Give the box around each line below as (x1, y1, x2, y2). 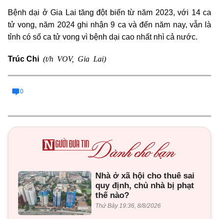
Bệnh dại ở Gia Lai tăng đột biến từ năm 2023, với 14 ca (8, 8, 211, 17)
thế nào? (95, 190, 129, 200)
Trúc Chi (8, 54, 39, 63)
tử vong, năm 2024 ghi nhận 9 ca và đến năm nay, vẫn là (8, 20, 211, 29)
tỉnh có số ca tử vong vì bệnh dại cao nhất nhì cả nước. (8, 32, 197, 41)
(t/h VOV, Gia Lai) (39, 54, 106, 62)
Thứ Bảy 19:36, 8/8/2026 (95, 202, 161, 209)
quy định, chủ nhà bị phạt (95, 180, 194, 190)
